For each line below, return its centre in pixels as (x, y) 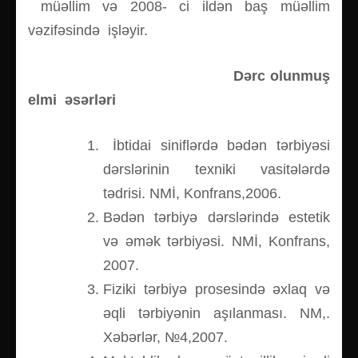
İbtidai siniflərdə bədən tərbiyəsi (221, 146)
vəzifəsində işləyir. (88, 31)
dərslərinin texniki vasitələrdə (217, 170)
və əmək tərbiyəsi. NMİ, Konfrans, (217, 242)
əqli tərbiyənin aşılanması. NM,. (217, 314)
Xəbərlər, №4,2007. (165, 338)
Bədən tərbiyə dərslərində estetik (217, 218)
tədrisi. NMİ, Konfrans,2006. (192, 194)
